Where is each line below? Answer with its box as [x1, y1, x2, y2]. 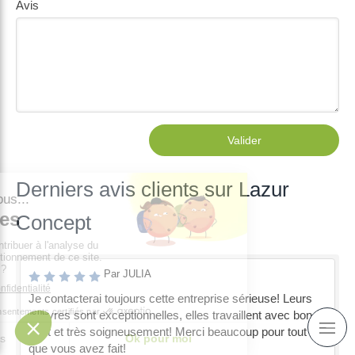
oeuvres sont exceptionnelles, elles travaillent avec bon [29, 308, 312, 322]
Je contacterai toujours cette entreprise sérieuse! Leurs [29, 292, 312, 305]
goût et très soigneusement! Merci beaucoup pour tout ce [29, 325, 323, 338]
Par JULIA [104, 268, 151, 280]
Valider [227, 134, 261, 147]
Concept [16, 211, 91, 235]
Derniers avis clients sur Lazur [16, 177, 289, 201]
